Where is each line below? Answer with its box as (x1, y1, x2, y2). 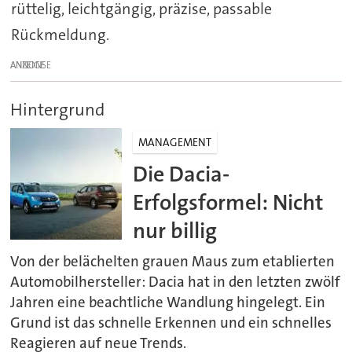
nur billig (133, 215, 218, 245)
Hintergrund (10, 97, 105, 121)
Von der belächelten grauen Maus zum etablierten (10, 251, 335, 271)
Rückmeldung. (10, 24, 109, 45)
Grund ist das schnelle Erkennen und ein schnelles (10, 313, 332, 332)
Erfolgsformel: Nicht (133, 187, 324, 217)
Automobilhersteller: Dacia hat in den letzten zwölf (10, 272, 341, 291)
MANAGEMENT (138, 134, 212, 149)
